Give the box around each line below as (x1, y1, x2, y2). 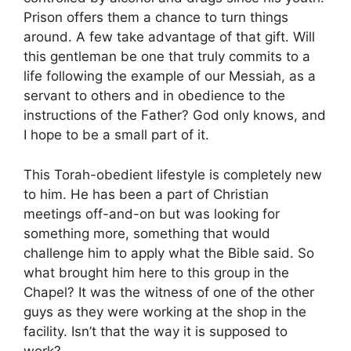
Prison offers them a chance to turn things (24, 9, 288, 26)
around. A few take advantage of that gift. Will (24, 29, 315, 45)
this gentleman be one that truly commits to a (24, 49, 310, 65)
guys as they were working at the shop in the (24, 303, 306, 320)
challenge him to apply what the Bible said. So (24, 244, 314, 261)
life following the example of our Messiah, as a (24, 68, 316, 85)
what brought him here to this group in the (24, 264, 289, 280)
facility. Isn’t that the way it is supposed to (24, 323, 288, 339)
